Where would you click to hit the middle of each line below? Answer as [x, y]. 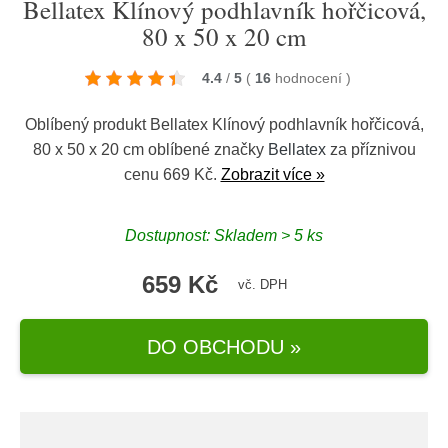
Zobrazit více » [272, 174]
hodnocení [310, 78]
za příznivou [370, 149]
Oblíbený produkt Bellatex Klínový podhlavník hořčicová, [224, 124]
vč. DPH [262, 284]
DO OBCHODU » [224, 346]
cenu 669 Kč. [172, 174]
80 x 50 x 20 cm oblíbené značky [150, 149]
